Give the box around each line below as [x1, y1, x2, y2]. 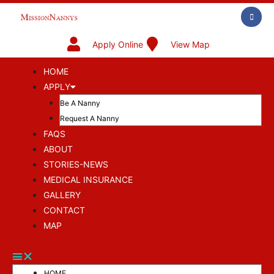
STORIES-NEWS [43, 159, 108, 169]
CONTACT [43, 205, 85, 215]
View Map [170, 39, 210, 50]
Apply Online [92, 39, 143, 50]
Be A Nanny [59, 98, 100, 108]
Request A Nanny [59, 114, 119, 123]
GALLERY [43, 190, 81, 200]
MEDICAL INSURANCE [43, 174, 133, 185]
